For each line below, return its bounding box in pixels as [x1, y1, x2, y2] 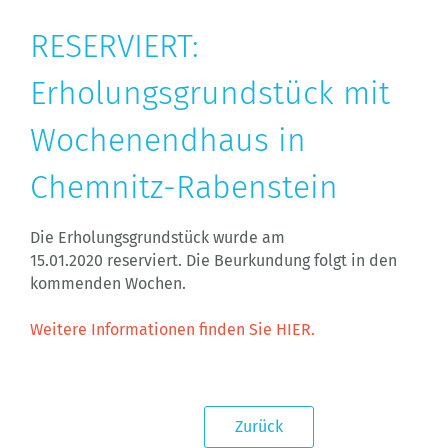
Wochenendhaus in [30, 121, 306, 159]
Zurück [235, 417, 284, 436]
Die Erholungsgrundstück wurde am [30, 228, 285, 247]
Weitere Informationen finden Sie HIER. [30, 320, 315, 339]
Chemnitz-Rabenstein [30, 168, 338, 206]
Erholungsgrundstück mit [30, 74, 390, 112]
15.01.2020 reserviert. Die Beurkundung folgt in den [30, 251, 397, 270]
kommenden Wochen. [30, 274, 186, 293]
